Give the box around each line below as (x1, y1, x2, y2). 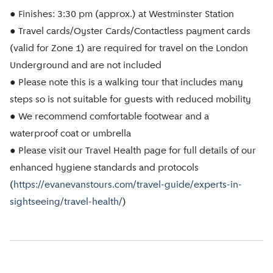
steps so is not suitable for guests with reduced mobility (10, 95, 251, 105)
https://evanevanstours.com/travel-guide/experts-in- (13, 180, 242, 190)
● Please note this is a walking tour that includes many (10, 78, 243, 88)
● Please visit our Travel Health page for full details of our (10, 146, 256, 156)
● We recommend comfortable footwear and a (10, 112, 209, 122)
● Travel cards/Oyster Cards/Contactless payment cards (10, 27, 250, 37)
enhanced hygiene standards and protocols (10, 163, 199, 173)
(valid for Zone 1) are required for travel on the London (10, 44, 248, 54)
